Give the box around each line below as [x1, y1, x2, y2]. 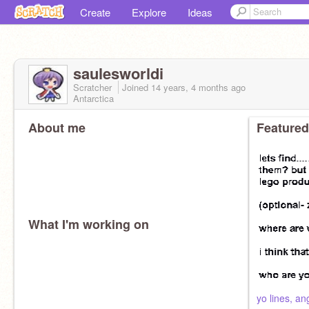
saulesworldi [73, 62, 163, 84]
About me [28, 119, 86, 137]
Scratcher [73, 81, 114, 94]
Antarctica [73, 92, 114, 105]
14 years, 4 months [151, 81, 228, 94]
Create [80, 5, 110, 19]
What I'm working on [28, 215, 149, 233]
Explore [132, 5, 166, 19]
